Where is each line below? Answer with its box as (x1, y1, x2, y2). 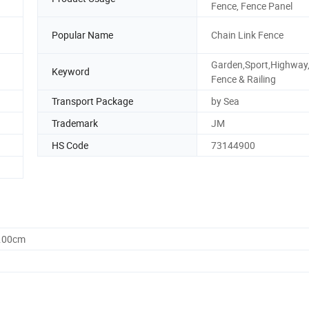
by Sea (211, 94, 239, 108)
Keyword (52, 65, 90, 79)
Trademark (52, 116, 98, 130)
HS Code (52, 138, 88, 152)
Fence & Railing (211, 72, 276, 86)
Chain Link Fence (211, 28, 283, 42)
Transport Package (52, 94, 133, 108)
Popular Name (52, 28, 113, 42)
